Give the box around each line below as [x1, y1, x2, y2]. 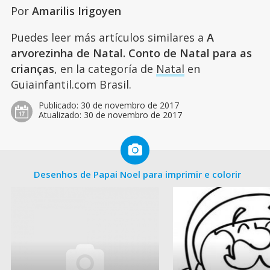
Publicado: [38, 99, 81, 111]
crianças [10, 61, 54, 76]
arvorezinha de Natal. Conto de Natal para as [10, 45, 252, 60]
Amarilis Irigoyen [31, 3, 121, 18]
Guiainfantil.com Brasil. [10, 77, 131, 92]
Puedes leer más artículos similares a [10, 30, 207, 45]
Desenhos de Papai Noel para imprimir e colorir [34, 168, 242, 180]
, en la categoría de [54, 61, 156, 76]
